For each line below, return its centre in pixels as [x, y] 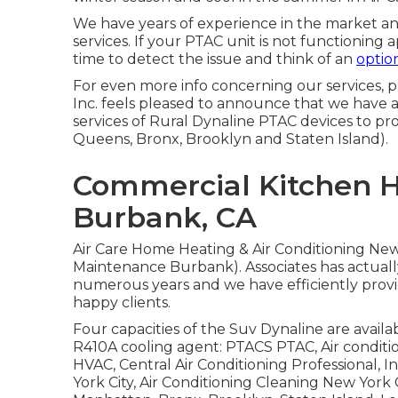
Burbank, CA [165, 217]
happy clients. [122, 302]
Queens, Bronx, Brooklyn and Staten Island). [231, 139]
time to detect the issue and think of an [215, 59]
